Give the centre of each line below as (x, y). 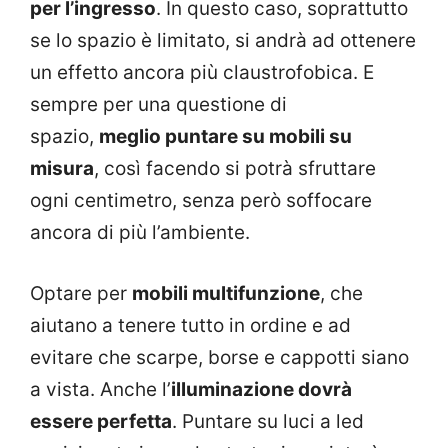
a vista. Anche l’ (100, 389)
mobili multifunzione (226, 293)
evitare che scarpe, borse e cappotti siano (219, 357)
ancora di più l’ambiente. (140, 233)
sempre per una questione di (158, 105)
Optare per (81, 293)
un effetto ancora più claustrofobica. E (202, 73)
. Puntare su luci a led (268, 421)
